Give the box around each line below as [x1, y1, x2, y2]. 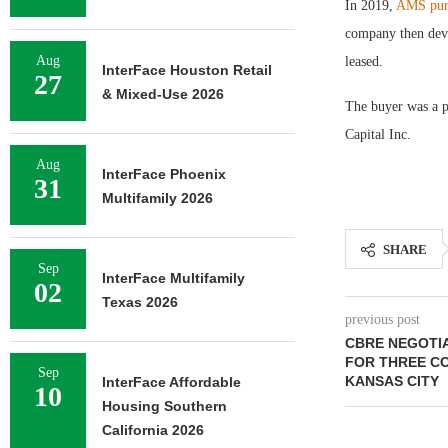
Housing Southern [102, 398, 227, 414]
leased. [344, 54, 383, 69]
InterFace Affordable [102, 374, 241, 390]
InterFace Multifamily [102, 270, 245, 286]
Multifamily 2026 [102, 190, 213, 206]
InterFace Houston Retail [102, 62, 272, 78]
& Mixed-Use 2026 [102, 86, 224, 102]
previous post [344, 312, 420, 327]
